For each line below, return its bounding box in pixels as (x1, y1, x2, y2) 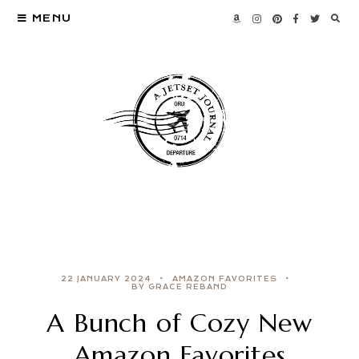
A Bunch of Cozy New (46, 307, 313, 340)
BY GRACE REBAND (131, 283, 228, 292)
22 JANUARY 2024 (61, 275, 151, 284)
